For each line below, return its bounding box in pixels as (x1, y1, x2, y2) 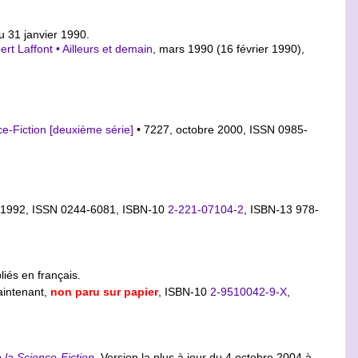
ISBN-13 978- (250, 202, 320, 216)
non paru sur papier (50, 284, 159, 298)
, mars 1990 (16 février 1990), (153, 42, 305, 56)
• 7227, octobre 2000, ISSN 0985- (133, 122, 308, 136)
